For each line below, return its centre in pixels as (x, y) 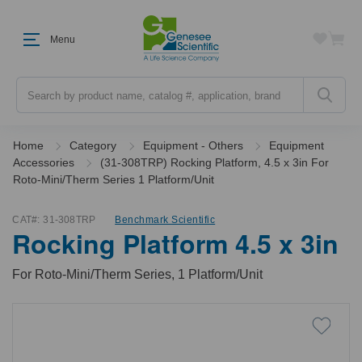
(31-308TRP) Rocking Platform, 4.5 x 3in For (215, 162)
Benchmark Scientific (165, 220)
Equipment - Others (193, 145)
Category (93, 145)
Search (34, 84)
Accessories (43, 162)
